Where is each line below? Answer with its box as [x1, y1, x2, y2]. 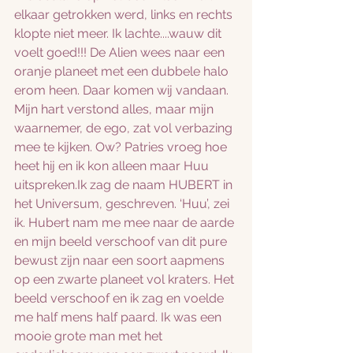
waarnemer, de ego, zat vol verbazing [14, 121, 236, 136]
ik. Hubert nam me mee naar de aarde [14, 215, 237, 230]
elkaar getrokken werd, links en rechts [14, 7, 236, 22]
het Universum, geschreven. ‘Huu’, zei [14, 196, 232, 211]
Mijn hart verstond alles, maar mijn [14, 102, 217, 117]
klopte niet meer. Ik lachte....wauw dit [14, 26, 225, 41]
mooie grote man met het [14, 329, 165, 344]
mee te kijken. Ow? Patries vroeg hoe [14, 139, 230, 154]
